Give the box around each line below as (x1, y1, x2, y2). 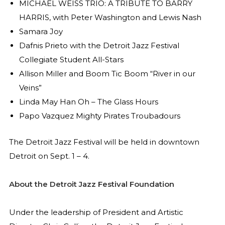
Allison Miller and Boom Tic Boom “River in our (19, 68, 195, 78)
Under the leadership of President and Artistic (9, 207, 183, 217)
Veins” (19, 82, 42, 92)
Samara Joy (19, 26, 63, 36)
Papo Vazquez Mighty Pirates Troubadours (19, 110, 180, 121)
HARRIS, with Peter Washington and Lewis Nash (19, 12, 201, 22)
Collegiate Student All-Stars (19, 54, 124, 64)
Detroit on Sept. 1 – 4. (9, 151, 89, 161)
